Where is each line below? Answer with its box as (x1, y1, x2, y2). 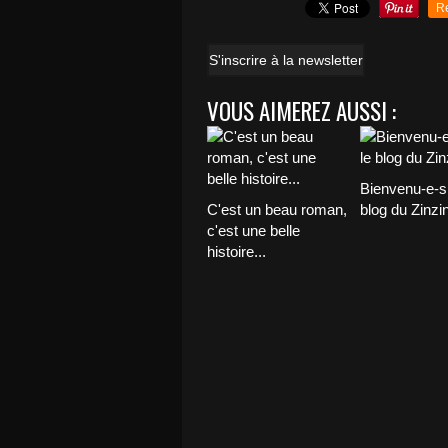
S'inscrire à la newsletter (209, 52, 363, 68)
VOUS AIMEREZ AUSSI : (207, 94, 396, 128)
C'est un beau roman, (207, 201, 347, 218)
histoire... (207, 243, 266, 260)
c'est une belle (207, 222, 300, 239)
